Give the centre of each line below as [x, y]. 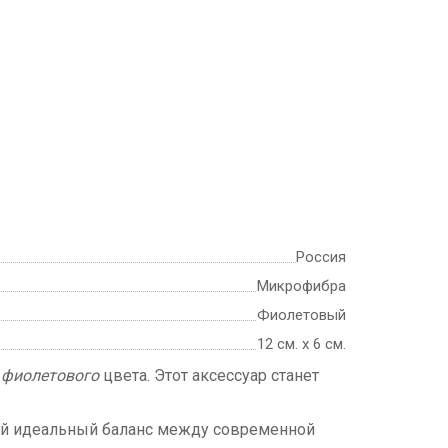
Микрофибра [301, 286]
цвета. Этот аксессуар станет [209, 376]
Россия [321, 257]
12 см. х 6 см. [301, 344]
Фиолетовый [301, 315]
